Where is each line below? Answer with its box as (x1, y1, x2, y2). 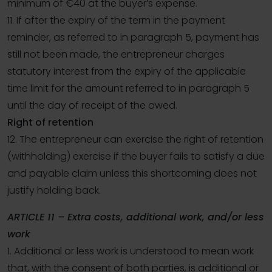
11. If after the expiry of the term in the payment (7, 13, 225, 28)
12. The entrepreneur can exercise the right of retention (7, 132, 263, 147)
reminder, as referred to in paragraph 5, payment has (7, 30, 259, 45)
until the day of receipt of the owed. (7, 98, 177, 113)
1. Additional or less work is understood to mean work (7, 244, 254, 259)
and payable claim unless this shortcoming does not (7, 166, 257, 181)
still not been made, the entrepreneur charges (7, 47, 225, 62)
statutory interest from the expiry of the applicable (7, 64, 246, 79)
